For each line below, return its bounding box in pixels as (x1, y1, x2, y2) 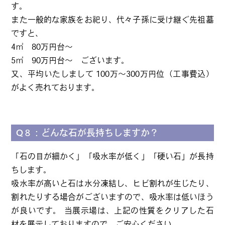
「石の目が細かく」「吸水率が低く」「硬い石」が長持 (11, 152, 214, 160)
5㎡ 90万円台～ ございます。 (11, 56, 130, 64)
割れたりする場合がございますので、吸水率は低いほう (11, 193, 214, 201)
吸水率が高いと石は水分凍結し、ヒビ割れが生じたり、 (11, 179, 214, 187)
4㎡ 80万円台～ (11, 43, 73, 51)
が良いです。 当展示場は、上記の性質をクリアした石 (11, 206, 214, 214)
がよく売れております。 (11, 83, 100, 91)
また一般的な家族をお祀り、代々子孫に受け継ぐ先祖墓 (11, 16, 214, 24)
